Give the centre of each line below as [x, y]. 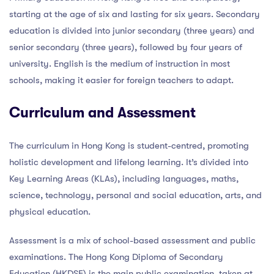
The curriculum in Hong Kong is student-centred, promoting [129, 146]
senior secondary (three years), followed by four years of [126, 47]
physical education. [50, 212]
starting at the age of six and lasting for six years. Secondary [135, 14]
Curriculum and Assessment [102, 113]
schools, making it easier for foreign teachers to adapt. [121, 80]
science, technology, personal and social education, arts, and [135, 195]
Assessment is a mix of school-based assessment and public [132, 240]
